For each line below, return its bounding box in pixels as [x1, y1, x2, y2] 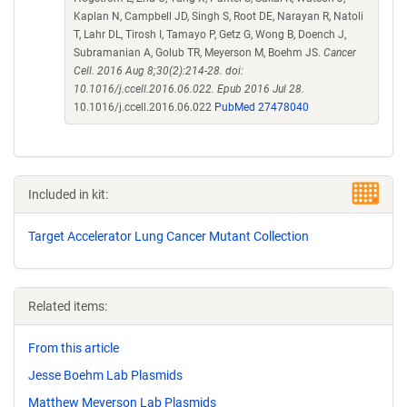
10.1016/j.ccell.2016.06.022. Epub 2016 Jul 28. [74, 83, 304, 95]
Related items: [28, 299, 107, 313]
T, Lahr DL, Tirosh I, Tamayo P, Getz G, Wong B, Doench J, [74, 28, 346, 41]
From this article [28, 341, 119, 355]
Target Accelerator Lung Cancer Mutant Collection [28, 229, 309, 243]
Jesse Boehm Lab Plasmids [28, 367, 183, 382]
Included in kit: [28, 187, 108, 202]
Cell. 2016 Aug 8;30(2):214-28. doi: [74, 65, 243, 77]
